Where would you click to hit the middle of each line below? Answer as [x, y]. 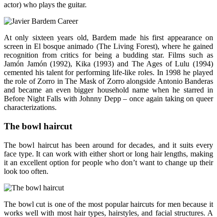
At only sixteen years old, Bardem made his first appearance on [108, 38]
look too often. [26, 171]
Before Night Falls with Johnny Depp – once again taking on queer [108, 99]
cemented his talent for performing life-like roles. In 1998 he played [108, 73]
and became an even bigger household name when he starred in [108, 90]
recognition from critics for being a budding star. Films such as [108, 55]
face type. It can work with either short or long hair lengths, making [108, 154]
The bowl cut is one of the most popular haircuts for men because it [108, 204]
